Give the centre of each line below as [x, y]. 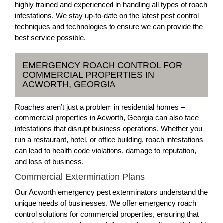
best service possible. [50, 38]
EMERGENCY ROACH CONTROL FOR [102, 65]
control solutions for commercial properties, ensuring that [107, 214]
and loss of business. [49, 162]
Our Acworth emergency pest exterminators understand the [111, 192]
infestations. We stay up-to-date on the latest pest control [107, 16]
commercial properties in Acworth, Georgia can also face [107, 118]
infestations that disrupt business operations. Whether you [109, 129]
